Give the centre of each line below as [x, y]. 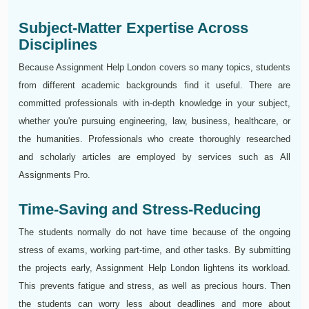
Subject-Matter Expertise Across [133, 28]
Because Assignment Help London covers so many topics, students [154, 68]
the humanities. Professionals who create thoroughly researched [154, 139]
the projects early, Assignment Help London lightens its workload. [154, 268]
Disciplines [58, 45]
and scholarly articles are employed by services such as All [154, 157]
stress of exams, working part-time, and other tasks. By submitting [154, 250]
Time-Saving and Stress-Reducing [140, 210]
